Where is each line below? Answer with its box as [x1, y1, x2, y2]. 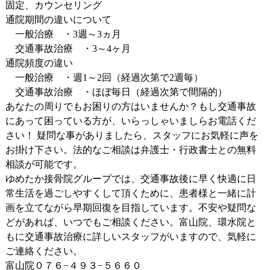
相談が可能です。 [5, 159, 102, 169]
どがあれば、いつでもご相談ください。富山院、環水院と [5, 217, 256, 227]
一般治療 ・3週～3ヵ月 [5, 29, 121, 39]
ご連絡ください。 [5, 246, 83, 256]
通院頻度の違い [5, 58, 73, 68]
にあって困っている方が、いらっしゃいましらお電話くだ [5, 116, 256, 126]
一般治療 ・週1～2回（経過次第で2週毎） [5, 72, 203, 83]
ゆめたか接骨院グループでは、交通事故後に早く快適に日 [5, 174, 256, 184]
